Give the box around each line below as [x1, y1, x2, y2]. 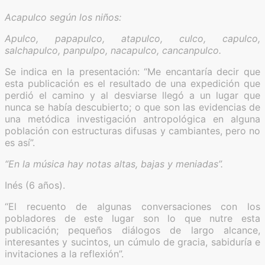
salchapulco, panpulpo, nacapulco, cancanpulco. [5, 44, 221, 56]
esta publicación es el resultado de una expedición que [5, 77, 260, 89]
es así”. [5, 136, 35, 148]
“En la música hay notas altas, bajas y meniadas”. [5, 157, 223, 170]
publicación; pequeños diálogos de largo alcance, [5, 224, 260, 236]
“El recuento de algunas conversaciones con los [5, 200, 260, 212]
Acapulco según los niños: [5, 11, 121, 23]
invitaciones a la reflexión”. [5, 247, 124, 260]
